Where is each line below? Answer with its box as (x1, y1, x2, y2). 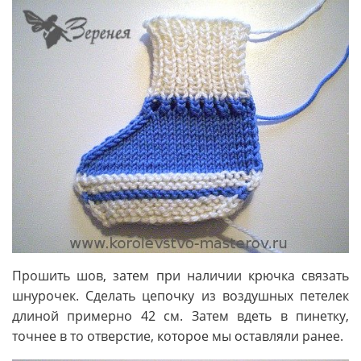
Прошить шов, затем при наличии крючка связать (12, 266, 349, 284)
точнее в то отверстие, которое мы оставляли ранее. (12, 326, 343, 345)
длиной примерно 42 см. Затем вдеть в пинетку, (12, 306, 349, 325)
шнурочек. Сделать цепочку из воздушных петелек (12, 286, 349, 305)
